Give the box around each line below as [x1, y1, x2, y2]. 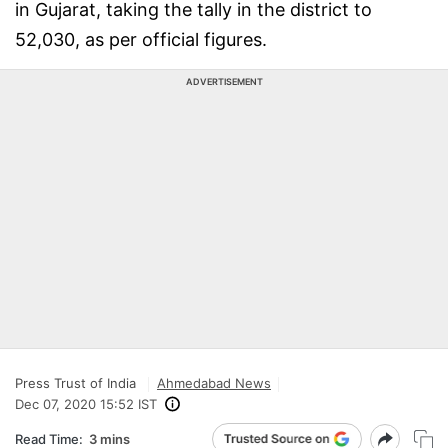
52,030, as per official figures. [15, 29, 267, 50]
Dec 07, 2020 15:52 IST [15, 396, 157, 412]
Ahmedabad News [157, 375, 271, 391]
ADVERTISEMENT [185, 76, 263, 87]
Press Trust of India [15, 375, 136, 391]
